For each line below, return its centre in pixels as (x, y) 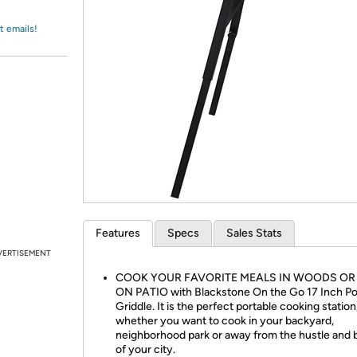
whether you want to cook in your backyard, (225, 321)
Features (118, 233)
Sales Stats (254, 233)
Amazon (51, 27)
